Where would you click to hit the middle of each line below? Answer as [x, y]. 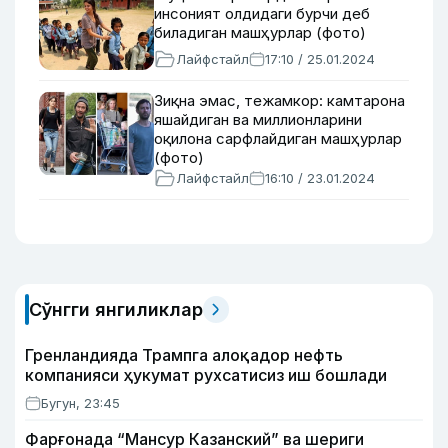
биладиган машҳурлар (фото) [260, 32]
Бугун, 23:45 [80, 403]
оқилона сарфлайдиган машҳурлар [278, 138]
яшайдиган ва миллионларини [258, 119]
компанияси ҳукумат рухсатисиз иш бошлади [206, 375]
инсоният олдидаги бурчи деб [262, 13]
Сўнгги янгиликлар [116, 309]
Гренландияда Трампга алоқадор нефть [184, 355]
